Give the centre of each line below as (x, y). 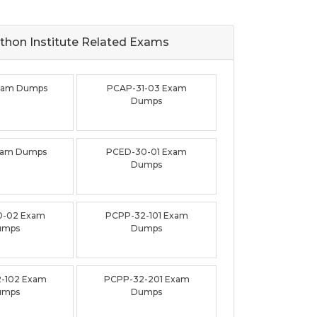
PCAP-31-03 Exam (146, 88)
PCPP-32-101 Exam (146, 216)
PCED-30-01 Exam (147, 152)
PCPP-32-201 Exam (146, 279)
